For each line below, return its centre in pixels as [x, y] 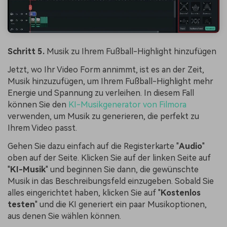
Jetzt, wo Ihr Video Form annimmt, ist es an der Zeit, [106, 70]
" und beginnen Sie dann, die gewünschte [122, 170]
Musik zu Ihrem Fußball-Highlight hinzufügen [130, 52]
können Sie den [38, 105]
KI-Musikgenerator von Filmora [127, 105]
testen [21, 205]
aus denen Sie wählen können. [64, 216]
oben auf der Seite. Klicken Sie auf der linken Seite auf [109, 158]
